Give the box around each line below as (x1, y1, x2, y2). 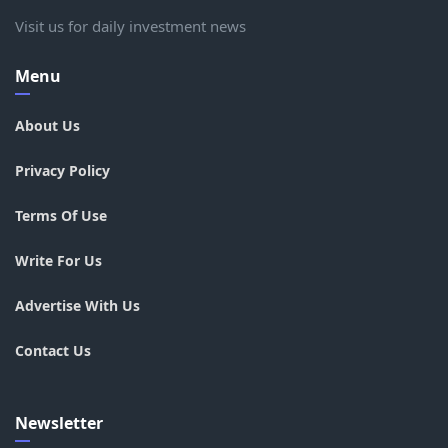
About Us (15, 116, 80, 136)
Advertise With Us (15, 296, 140, 316)
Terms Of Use (15, 206, 107, 226)
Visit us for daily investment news (15, 16, 246, 37)
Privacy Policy (15, 161, 110, 181)
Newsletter (15, 412, 103, 435)
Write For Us (15, 251, 102, 271)
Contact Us (15, 341, 91, 361)
